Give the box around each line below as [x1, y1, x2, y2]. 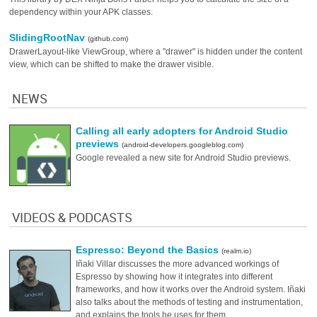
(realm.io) [221, 247, 252, 255]
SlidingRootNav [9, 32, 88, 43]
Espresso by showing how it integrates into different [76, 272, 273, 282]
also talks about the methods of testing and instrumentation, [76, 297, 304, 307]
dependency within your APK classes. [9, 7, 154, 17]
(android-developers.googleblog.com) [122, 141, 244, 149]
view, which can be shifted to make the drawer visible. [9, 59, 214, 69]
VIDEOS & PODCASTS [12, 209, 133, 226]
